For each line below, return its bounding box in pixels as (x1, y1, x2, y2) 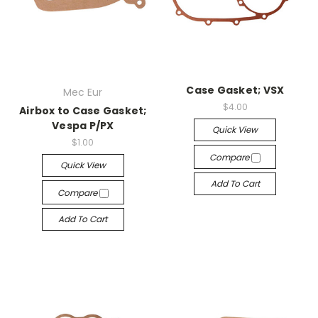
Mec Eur (63, 84, 103, 99)
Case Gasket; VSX (186, 82, 285, 97)
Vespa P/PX (52, 118, 114, 133)
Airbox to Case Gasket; (19, 103, 147, 118)
